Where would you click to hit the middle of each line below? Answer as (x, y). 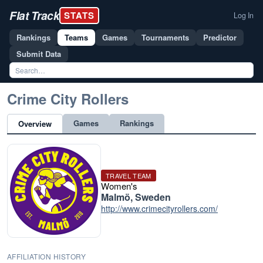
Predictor (220, 37)
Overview (35, 124)
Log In (244, 15)
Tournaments (165, 37)
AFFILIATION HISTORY (47, 256)
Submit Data (39, 54)
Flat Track (34, 15)
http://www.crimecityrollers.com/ (159, 208)
